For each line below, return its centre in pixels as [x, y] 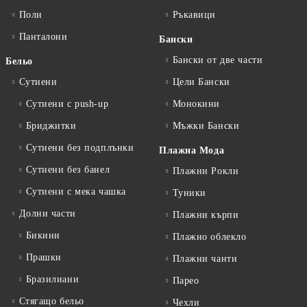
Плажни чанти [205, 259]
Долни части [47, 213]
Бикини [43, 235]
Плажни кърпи [206, 215]
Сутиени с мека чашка [76, 192]
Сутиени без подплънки [80, 148]
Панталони [43, 37]
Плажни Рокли [206, 171]
